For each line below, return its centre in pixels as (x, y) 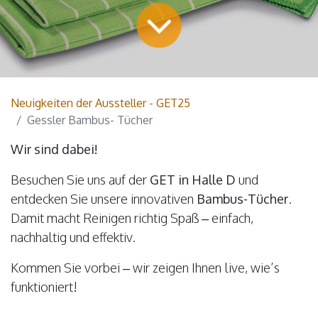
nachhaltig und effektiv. (73, 237)
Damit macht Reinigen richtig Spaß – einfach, (132, 218)
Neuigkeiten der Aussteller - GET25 (100, 103)
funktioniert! (44, 286)
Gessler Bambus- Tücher (90, 120)
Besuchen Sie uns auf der (80, 179)
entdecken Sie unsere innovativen (104, 198)
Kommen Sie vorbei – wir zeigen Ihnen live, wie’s (145, 267)
